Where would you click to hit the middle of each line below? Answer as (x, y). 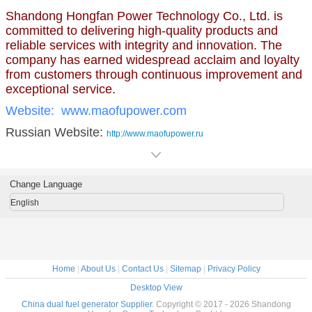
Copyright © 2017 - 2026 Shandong (223, 304)
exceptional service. (61, 89)
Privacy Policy (234, 268)
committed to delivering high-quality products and (142, 30)
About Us (98, 268)
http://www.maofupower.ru (155, 133)
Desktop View (156, 287)
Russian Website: (56, 132)
